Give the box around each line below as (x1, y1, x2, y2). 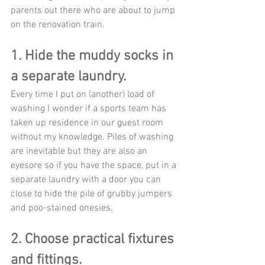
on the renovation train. (11, 19, 107, 31)
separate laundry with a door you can (11, 174, 163, 186)
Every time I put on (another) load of (11, 89, 157, 101)
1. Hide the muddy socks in (11, 48, 177, 65)
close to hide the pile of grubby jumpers (11, 188, 174, 201)
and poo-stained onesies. (11, 202, 115, 215)
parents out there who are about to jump (11, 5, 177, 17)
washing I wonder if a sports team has (11, 103, 169, 115)
